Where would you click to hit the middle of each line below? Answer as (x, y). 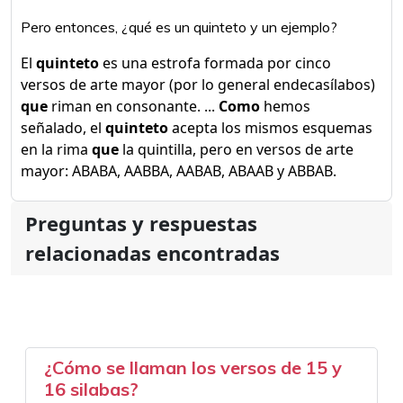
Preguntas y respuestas (141, 223)
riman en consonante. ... (133, 106)
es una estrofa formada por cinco (215, 63)
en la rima (56, 149)
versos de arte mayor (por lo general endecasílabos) (198, 85)
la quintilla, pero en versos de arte (236, 149)
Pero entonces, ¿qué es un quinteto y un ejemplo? (179, 27)
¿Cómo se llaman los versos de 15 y (193, 367)
